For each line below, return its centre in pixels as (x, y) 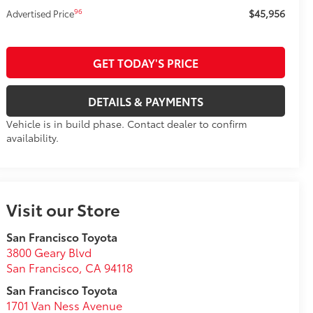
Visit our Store (64, 209)
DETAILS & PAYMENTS (146, 101)
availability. (33, 138)
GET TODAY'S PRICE (146, 63)
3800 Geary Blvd (49, 252)
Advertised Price (41, 14)
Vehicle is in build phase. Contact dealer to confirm (127, 124)
